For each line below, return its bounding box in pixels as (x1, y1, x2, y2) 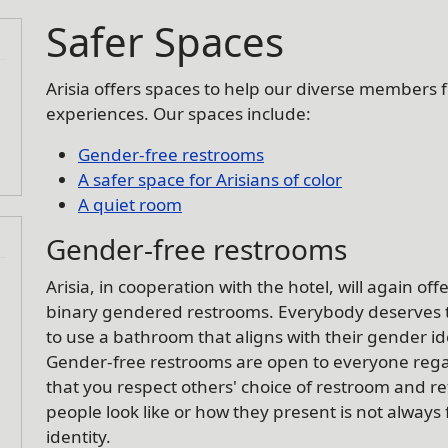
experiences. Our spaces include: (46, 101, 311, 125)
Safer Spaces (46, 13, 284, 69)
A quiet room (78, 192, 182, 216)
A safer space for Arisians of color (78, 167, 342, 191)
